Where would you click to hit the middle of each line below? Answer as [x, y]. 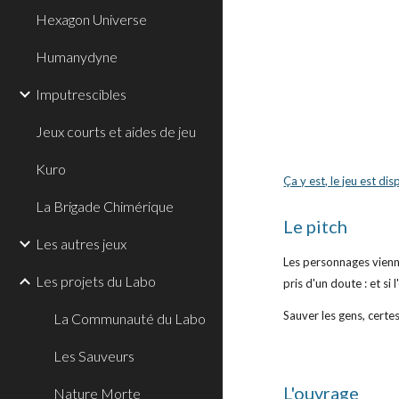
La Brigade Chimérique [105, 206]
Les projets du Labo [96, 281]
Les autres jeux [81, 244]
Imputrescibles [81, 94]
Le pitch [316, 226]
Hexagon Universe [91, 19]
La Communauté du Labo [130, 318]
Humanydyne [77, 57]
